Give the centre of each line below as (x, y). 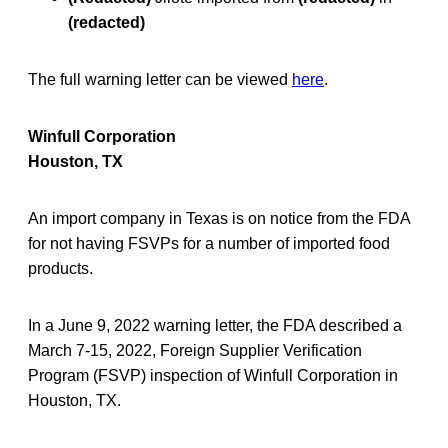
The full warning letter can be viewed (160, 79)
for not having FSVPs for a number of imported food (209, 243)
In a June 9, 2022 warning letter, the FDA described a (215, 325)
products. (60, 268)
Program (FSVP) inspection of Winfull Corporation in (213, 375)
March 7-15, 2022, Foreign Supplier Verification (195, 350)
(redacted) (106, 22)
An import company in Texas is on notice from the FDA (219, 218)
